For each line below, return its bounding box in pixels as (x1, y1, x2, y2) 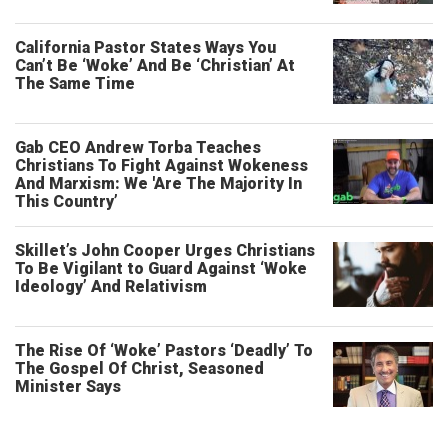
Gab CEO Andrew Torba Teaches (15, 138, 261, 157)
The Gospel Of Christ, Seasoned (15, 359, 264, 378)
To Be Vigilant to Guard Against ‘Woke (15, 259, 307, 278)
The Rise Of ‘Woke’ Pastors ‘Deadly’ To (15, 341, 313, 360)
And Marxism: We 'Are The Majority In (15, 174, 302, 193)
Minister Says (15, 377, 121, 396)
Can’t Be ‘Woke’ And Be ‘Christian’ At (15, 56, 295, 75)
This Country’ (15, 192, 118, 211)
